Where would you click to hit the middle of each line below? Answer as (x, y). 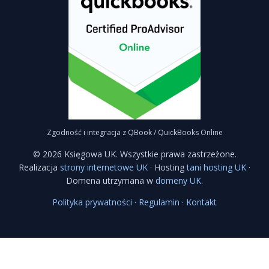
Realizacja (39, 167)
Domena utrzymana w (111, 180)
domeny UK (178, 180)
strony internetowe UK (104, 167)
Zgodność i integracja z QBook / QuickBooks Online (134, 132)
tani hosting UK (216, 167)
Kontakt (201, 202)
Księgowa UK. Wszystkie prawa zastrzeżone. (149, 154)
